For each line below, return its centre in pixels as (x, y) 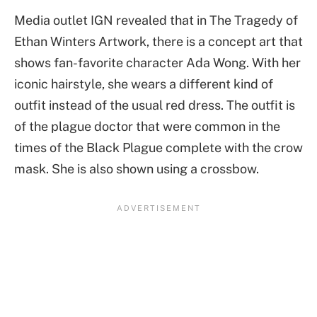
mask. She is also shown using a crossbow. (137, 169)
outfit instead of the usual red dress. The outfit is (155, 105)
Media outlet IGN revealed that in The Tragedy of (156, 21)
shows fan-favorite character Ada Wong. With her (157, 63)
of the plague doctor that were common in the (147, 127)
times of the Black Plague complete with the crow (158, 148)
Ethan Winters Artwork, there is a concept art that (158, 42)
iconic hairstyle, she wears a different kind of (144, 84)
